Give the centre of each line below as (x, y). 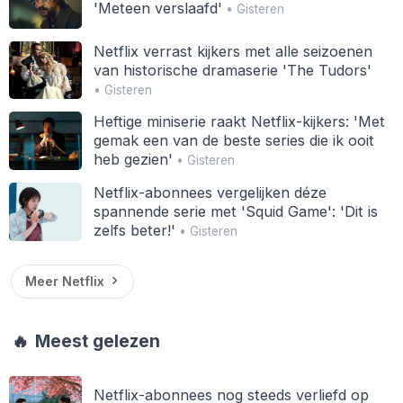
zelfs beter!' (134, 230)
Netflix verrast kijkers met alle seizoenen (233, 51)
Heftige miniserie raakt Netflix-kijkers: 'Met (239, 122)
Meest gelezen (96, 341)
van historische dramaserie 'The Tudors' (232, 70)
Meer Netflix (64, 282)
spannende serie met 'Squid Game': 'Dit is (235, 211)
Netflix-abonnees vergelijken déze (210, 192)
